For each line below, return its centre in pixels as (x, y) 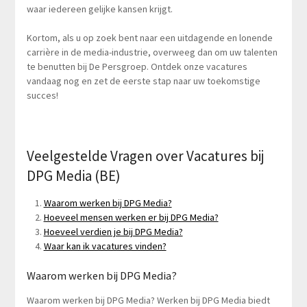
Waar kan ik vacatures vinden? (105, 246)
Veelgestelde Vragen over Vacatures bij (145, 156)
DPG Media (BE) (73, 176)
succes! (42, 96)
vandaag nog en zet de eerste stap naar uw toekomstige (143, 81)
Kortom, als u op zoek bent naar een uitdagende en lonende (149, 38)
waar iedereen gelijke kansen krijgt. (99, 9)
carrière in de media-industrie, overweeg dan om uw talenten (152, 52)
